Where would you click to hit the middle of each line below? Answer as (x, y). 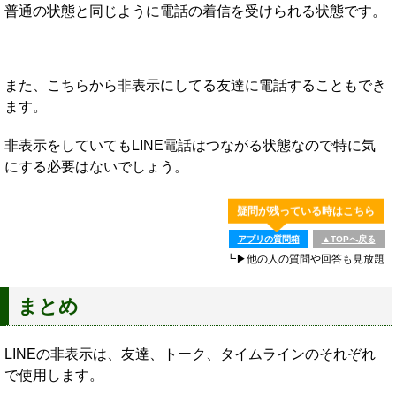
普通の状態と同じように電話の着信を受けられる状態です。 (195, 11)
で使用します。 (54, 376)
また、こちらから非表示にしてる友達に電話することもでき (195, 86)
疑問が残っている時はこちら (305, 211)
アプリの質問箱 (268, 240)
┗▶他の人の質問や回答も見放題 (305, 259)
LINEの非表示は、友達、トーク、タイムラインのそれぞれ (190, 354)
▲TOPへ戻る (348, 240)
